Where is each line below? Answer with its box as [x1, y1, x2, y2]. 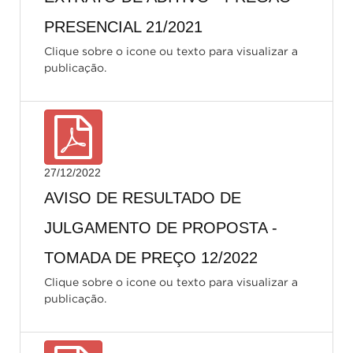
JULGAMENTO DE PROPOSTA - [44, 219, 277, 236]
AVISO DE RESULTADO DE [44, 189, 241, 206]
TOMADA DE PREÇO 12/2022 [44, 249, 258, 266]
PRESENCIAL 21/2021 [44, 18, 203, 35]
